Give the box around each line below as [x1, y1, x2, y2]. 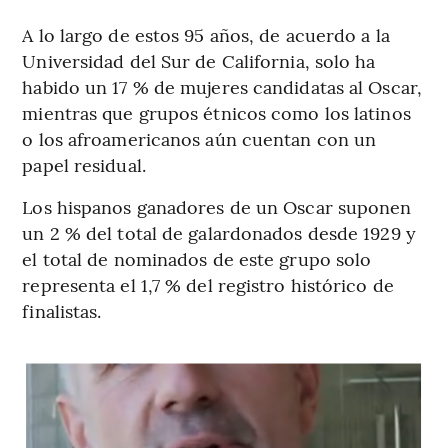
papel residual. [22, 152, 146, 178]
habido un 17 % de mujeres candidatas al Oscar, [22, 74, 422, 100]
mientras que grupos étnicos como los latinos [22, 100, 411, 126]
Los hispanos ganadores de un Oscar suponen [22, 194, 412, 220]
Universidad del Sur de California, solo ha [22, 48, 376, 74]
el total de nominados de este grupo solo [22, 246, 372, 272]
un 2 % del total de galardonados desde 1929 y [22, 220, 416, 246]
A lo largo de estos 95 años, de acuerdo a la [22, 22, 390, 48]
